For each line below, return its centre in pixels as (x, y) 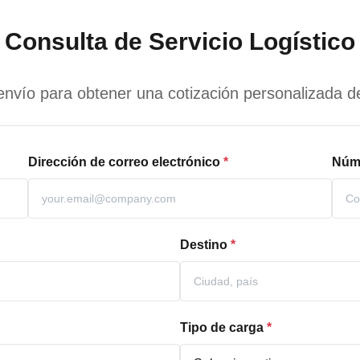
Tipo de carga (222, 327)
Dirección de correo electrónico (124, 162)
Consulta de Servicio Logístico (180, 41)
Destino (204, 245)
